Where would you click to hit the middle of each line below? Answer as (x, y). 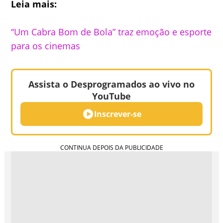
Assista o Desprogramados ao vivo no (111, 84)
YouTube (111, 96)
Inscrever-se (117, 114)
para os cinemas (46, 46)
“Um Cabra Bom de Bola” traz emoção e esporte (111, 32)
